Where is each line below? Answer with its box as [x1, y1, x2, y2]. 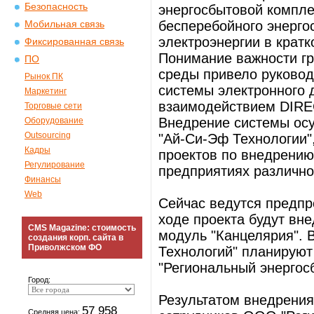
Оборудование [25, 116, 83, 125]
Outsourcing [25, 130, 71, 140]
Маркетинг [25, 86, 67, 96]
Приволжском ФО [28, 243, 102, 252]
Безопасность [25, 1, 88, 12]
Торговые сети [25, 101, 82, 111]
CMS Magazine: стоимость [28, 223, 136, 233]
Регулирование [25, 160, 85, 170]
